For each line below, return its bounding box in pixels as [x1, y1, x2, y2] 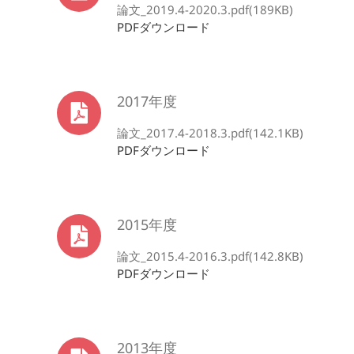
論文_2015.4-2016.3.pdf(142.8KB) [117, 248, 303, 264]
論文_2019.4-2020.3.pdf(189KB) [117, 2, 293, 17]
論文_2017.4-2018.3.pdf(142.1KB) [117, 125, 303, 141]
